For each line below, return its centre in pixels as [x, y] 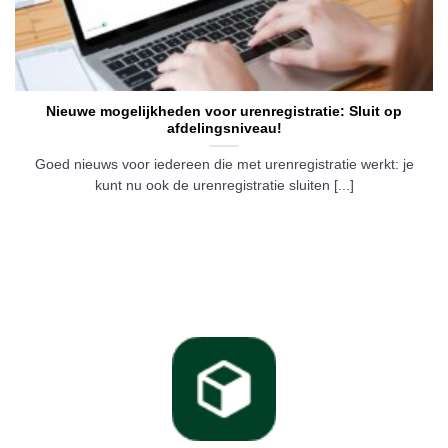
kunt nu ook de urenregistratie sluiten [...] [224, 186]
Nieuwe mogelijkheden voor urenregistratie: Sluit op [224, 112]
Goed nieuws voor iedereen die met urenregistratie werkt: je [224, 165]
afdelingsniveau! [224, 129]
